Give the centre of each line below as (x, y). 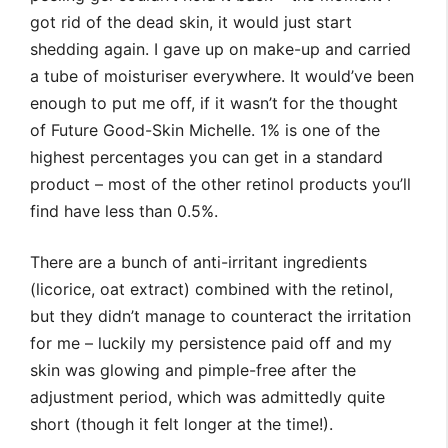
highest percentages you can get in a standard (206, 157)
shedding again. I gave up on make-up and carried (220, 49)
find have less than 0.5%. (124, 211)
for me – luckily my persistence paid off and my (211, 343)
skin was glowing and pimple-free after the (193, 370)
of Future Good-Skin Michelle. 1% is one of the (205, 130)
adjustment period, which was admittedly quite (207, 397)
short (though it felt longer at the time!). (181, 424)
